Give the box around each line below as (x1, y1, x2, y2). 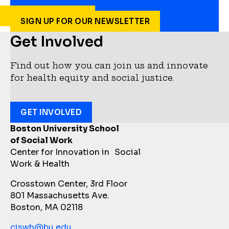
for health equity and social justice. (10, 73, 174, 83)
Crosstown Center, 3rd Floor (10, 178, 127, 189)
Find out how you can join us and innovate (10, 60, 208, 71)
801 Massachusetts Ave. (10, 190, 109, 201)
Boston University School (10, 123, 119, 134)
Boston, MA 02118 (10, 202, 83, 213)
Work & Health (10, 158, 70, 169)
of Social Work (10, 135, 73, 146)
